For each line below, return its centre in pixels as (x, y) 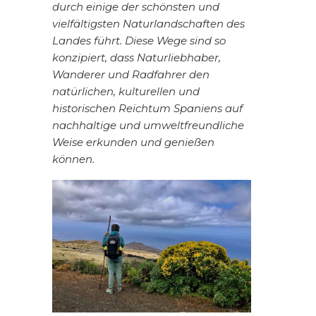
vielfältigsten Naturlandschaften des (148, 24)
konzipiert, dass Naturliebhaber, (136, 58)
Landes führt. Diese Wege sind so (139, 41)
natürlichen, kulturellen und (126, 92)
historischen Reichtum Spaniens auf (147, 109)
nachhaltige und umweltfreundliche (148, 126)
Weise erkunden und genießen (133, 142)
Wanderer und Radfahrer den (131, 75)
